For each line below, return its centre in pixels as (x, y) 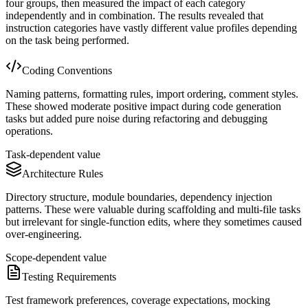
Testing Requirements (69, 277)
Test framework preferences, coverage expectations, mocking (138, 300)
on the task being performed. (67, 41)
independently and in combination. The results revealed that (134, 16)
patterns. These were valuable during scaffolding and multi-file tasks (153, 210)
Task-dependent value (53, 155)
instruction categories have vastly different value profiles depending (151, 28)
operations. (29, 131)
